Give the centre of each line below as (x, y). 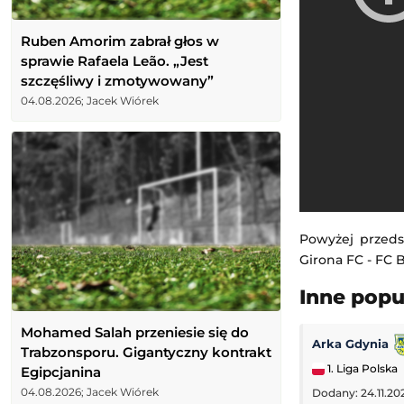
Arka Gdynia (352, 344)
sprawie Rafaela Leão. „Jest (115, 61)
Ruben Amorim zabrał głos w (120, 41)
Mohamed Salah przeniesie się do (135, 332)
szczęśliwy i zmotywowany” (117, 81)
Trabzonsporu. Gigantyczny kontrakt (146, 352)
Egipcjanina (61, 372)
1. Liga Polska (361, 369)
